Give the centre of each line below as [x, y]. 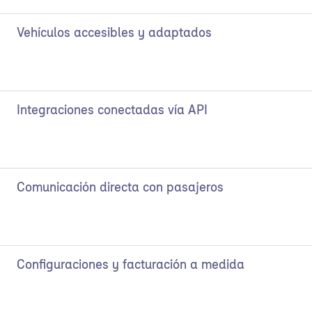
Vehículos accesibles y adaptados [114, 34]
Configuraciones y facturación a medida [131, 266]
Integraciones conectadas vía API [112, 111]
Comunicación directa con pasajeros [120, 188]
